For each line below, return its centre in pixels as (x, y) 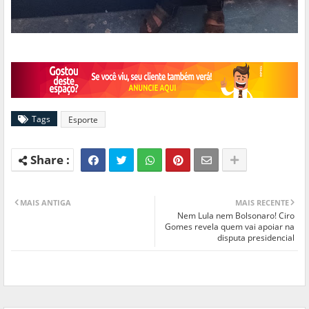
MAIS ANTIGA (46, 202)
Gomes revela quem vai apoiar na (230, 226)
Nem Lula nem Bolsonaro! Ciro (236, 215)
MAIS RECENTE (262, 202)
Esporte (83, 119)
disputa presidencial (256, 237)
